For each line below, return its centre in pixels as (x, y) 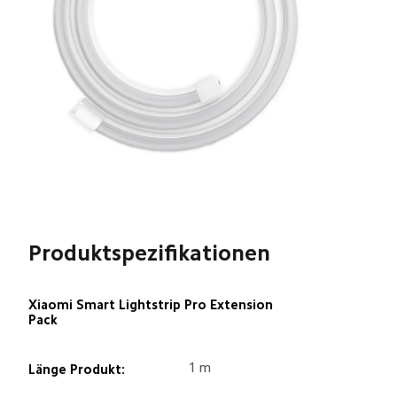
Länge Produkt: (76, 370)
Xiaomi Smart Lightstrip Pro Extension (152, 305)
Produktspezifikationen (149, 253)
